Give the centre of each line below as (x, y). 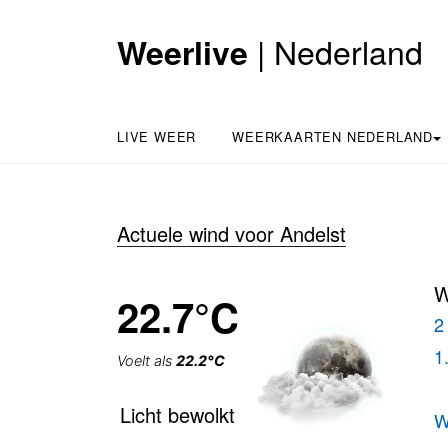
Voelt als (146, 360)
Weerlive (182, 51)
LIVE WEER (157, 136)
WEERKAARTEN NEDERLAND (333, 136)
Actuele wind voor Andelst (231, 233)
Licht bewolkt (177, 414)
